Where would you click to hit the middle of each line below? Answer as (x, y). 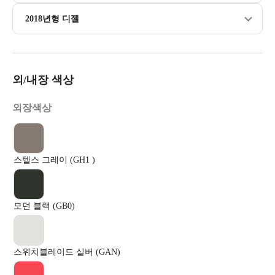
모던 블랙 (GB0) (44, 206)
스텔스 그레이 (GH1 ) (54, 160)
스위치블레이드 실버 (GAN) (67, 252)
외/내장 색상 (43, 80)
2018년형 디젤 (52, 19)
